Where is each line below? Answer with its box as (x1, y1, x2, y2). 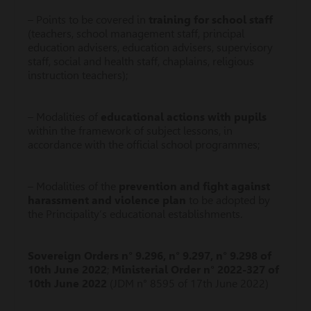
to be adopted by (186, 194, 270, 207)
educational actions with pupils (101, 110, 267, 124)
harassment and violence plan (28, 194, 186, 207)
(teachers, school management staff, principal (28, 27, 244, 40)
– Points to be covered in (28, 13, 149, 26)
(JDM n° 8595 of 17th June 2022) (107, 277, 269, 290)
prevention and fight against (119, 180, 270, 193)
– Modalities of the (28, 180, 119, 193)
